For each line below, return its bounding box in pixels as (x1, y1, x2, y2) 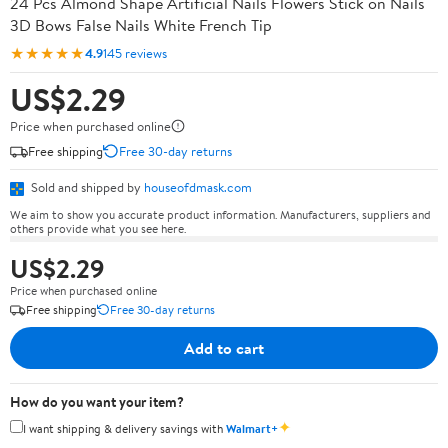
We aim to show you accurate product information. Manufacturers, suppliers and (10, 205, 431, 223)
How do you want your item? (10, 391, 184, 412)
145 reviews (103, 43, 167, 62)
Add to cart (184, 336, 264, 359)
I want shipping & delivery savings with (23, 419, 226, 437)
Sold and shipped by (28, 178, 144, 196)
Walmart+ (226, 419, 278, 437)
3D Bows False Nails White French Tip (10, 14, 272, 36)
